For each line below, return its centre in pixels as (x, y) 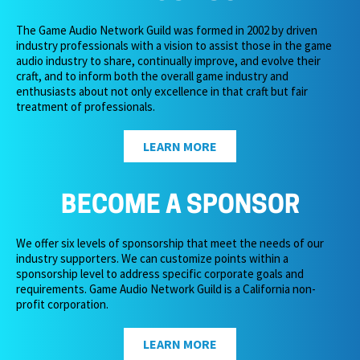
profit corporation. (62, 304)
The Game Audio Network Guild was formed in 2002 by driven (167, 30)
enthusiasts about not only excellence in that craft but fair (162, 91)
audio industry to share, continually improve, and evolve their (168, 60)
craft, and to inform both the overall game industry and (152, 76)
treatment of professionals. (86, 106)
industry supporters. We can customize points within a (152, 258)
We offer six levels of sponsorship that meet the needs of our (170, 243)
